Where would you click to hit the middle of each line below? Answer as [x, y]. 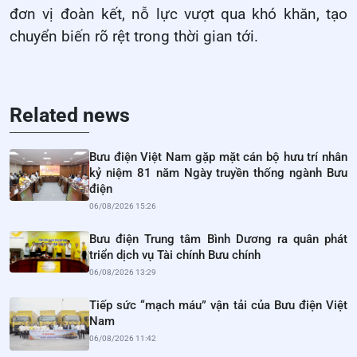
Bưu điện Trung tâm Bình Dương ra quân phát [218, 239]
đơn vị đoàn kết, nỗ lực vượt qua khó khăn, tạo [178, 15]
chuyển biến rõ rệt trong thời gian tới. [134, 37]
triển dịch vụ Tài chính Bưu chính [175, 255]
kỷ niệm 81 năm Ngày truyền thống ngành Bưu [218, 173]
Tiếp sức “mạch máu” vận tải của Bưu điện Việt [218, 306]
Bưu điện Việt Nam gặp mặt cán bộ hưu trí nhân [218, 157]
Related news [70, 116]
